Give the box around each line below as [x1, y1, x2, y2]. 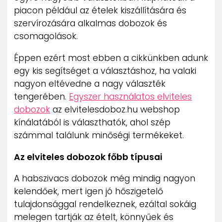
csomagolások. [14, 30, 80, 43]
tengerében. [14, 91, 69, 103]
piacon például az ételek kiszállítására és [14, 4, 186, 17]
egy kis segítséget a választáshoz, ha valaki [14, 65, 196, 77]
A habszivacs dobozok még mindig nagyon [14, 172, 195, 185]
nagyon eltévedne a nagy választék [14, 78, 166, 90]
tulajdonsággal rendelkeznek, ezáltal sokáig [14, 198, 196, 211]
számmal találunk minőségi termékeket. [14, 129, 184, 142]
